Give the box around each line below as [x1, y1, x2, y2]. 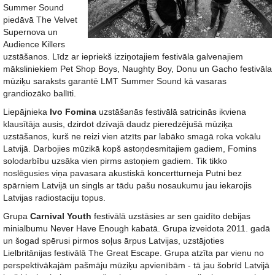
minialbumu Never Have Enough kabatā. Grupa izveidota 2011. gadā [3, 223, 270, 233]
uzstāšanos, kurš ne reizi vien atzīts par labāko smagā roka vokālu [3, 131, 261, 141]
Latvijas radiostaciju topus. [3, 193, 106, 203]
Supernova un [3, 27, 58, 37]
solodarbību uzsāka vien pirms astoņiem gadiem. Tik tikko [3, 156, 227, 166]
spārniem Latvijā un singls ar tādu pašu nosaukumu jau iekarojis [3, 180, 252, 190]
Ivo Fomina [47, 107, 96, 117]
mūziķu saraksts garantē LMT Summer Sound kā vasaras [3, 76, 227, 86]
